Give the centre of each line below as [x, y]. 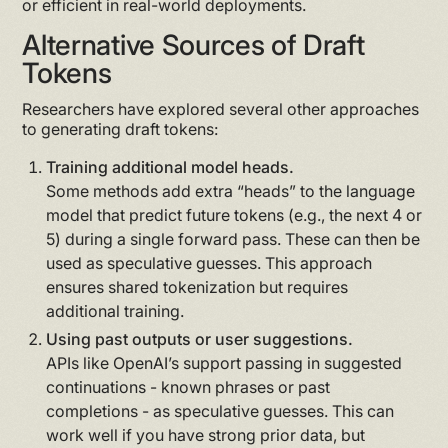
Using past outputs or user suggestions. [200, 338]
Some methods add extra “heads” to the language [231, 190]
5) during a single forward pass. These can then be [233, 238]
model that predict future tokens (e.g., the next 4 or [234, 214]
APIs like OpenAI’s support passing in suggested [224, 362]
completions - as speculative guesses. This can [220, 410]
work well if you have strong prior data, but [206, 434]
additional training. [115, 310]
